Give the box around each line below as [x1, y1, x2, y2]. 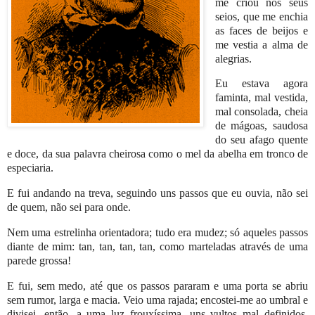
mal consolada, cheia [214, 105, 308, 118]
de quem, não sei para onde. [7, 201, 134, 214]
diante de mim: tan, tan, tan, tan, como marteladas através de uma [7, 240, 308, 253]
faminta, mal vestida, [214, 91, 308, 104]
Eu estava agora [214, 77, 308, 90]
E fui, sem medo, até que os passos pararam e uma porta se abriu [7, 279, 308, 292]
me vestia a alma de [214, 38, 308, 51]
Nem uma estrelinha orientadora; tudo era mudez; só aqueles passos [7, 226, 308, 239]
